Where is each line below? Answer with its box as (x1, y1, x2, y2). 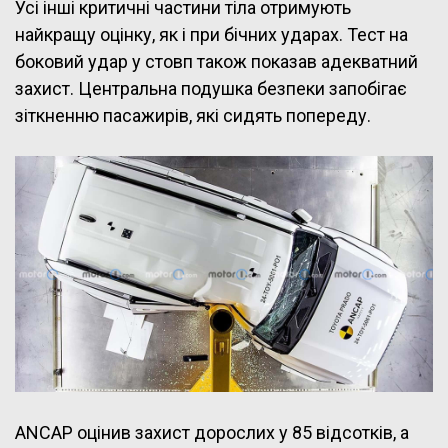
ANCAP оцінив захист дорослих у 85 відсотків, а (15, 421, 409, 443)
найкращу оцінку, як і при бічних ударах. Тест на (15, 24, 408, 46)
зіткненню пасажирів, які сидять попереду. (15, 105, 371, 127)
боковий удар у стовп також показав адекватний (15, 51, 418, 73)
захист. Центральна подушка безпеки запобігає (15, 78, 407, 100)
